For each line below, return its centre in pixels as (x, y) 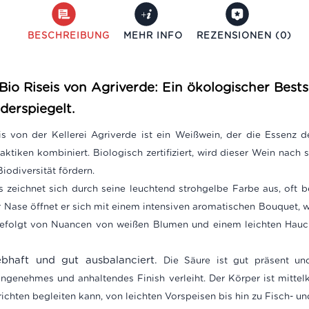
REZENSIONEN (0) (244, 35)
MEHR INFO (153, 35)
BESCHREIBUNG (68, 35)
